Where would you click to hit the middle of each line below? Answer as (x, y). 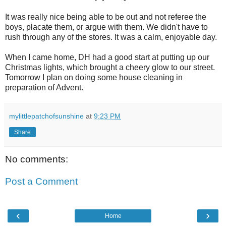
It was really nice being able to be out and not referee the (106, 17)
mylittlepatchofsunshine (46, 116)
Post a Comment (41, 181)
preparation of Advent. (44, 88)
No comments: (37, 159)
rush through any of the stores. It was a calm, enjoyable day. (111, 37)
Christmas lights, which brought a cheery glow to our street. (110, 68)
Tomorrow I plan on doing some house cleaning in (94, 78)
